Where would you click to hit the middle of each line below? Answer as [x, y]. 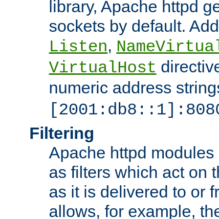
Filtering [62, 133]
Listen [78, 47]
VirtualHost [103, 68]
